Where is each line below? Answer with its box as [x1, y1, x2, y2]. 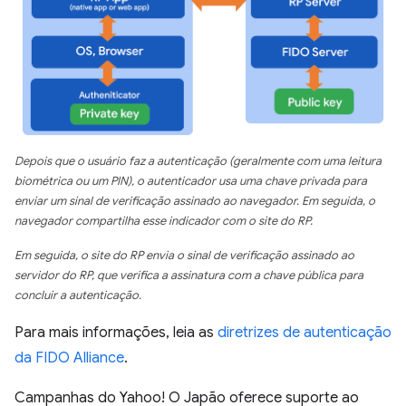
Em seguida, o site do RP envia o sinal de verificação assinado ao [14, 247, 354, 263]
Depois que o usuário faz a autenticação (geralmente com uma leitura [14, 153, 382, 169]
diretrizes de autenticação [217, 323, 391, 342]
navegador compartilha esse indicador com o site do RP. [14, 213, 313, 228]
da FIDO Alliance [14, 348, 124, 367]
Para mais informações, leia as [14, 323, 217, 342]
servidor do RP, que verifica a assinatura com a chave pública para [14, 267, 363, 283]
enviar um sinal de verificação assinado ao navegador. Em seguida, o [14, 193, 375, 208]
